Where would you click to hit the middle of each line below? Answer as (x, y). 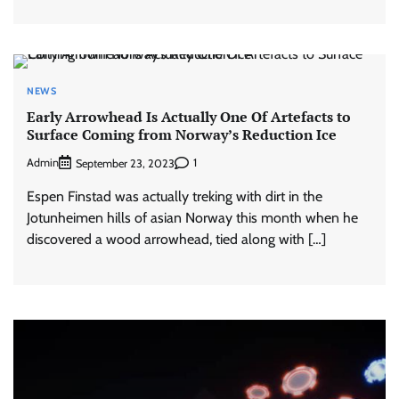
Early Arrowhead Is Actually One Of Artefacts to (189, 116)
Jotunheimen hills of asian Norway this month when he (192, 217)
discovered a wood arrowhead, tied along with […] (176, 239)
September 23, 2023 (125, 163)
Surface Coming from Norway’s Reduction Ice (182, 134)
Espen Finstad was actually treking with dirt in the (175, 196)
